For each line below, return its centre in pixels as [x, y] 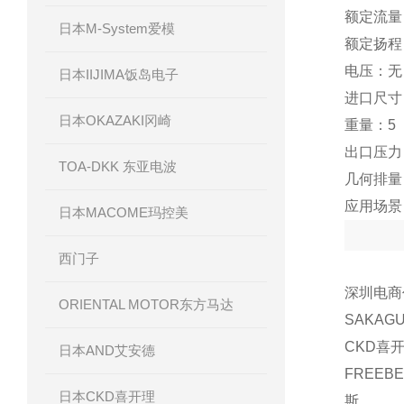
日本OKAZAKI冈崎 [115, 120]
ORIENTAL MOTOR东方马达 [146, 304]
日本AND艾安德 [107, 350]
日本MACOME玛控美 [124, 212]
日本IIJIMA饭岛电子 [119, 74]
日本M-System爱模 [117, 28]
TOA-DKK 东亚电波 [118, 166]
